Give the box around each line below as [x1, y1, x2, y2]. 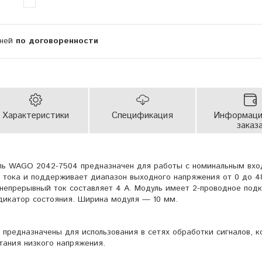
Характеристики [2, 109, 69, 122]
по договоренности [16, 35, 98, 47]
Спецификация [112, 109, 173, 122]
